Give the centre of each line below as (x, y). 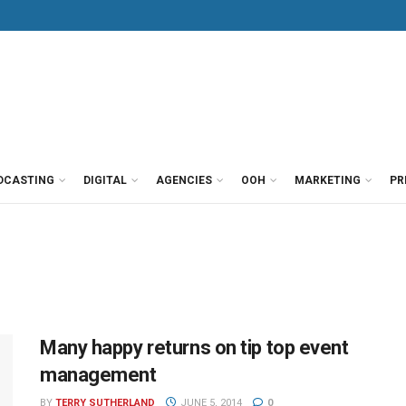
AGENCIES (184, 180)
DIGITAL (105, 180)
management (98, 375)
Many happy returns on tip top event (194, 348)
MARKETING (328, 180)
